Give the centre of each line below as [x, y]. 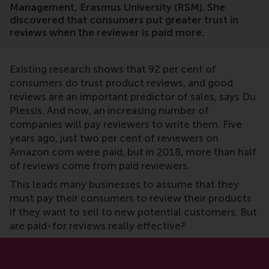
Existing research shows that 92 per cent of [113, 69]
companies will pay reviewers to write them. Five [126, 124]
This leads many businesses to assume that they [124, 184]
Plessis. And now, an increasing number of [109, 110]
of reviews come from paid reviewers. [100, 165]
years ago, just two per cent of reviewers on [114, 138]
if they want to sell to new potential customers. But [133, 212]
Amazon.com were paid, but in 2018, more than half [133, 152]
